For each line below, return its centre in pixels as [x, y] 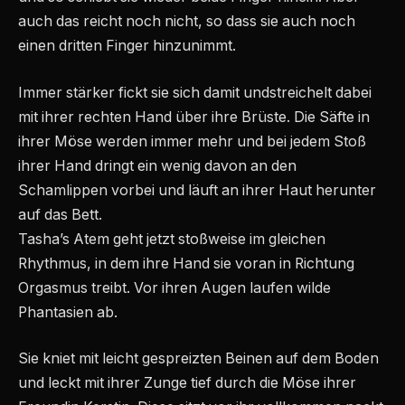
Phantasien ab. [68, 312]
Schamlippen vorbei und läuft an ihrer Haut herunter [197, 190]
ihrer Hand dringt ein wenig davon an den [157, 165]
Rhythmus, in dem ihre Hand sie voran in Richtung [186, 263]
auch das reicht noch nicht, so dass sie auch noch [187, 22]
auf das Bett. [60, 214]
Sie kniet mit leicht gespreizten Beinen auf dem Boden [198, 359]
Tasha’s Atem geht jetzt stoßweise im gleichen [172, 239]
